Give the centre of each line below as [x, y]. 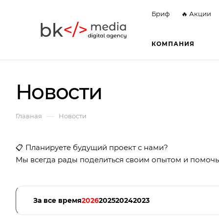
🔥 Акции [196, 14]
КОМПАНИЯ [173, 44]
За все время [57, 200]
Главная [29, 116]
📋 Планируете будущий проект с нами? [92, 147]
